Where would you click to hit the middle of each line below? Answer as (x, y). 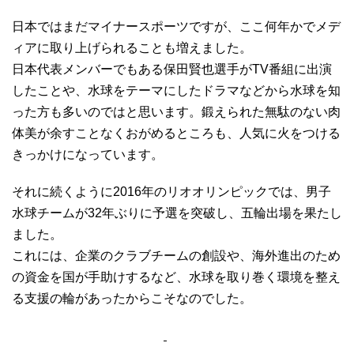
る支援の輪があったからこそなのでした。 (132, 298)
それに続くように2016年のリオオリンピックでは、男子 (171, 191)
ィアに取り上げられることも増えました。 (132, 47)
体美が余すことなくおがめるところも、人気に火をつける (176, 133)
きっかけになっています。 (88, 154)
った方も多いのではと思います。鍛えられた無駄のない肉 (176, 111)
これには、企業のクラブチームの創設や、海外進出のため (176, 255)
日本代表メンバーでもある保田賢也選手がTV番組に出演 (172, 69)
